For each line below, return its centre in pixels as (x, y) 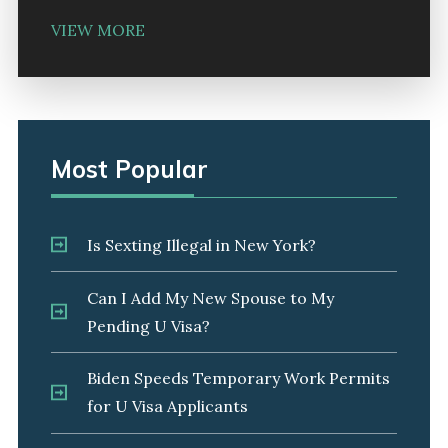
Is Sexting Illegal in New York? (201, 245)
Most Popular (129, 169)
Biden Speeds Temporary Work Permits (238, 378)
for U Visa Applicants (167, 406)
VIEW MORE (97, 29)
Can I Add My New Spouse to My (210, 298)
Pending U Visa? (148, 326)
